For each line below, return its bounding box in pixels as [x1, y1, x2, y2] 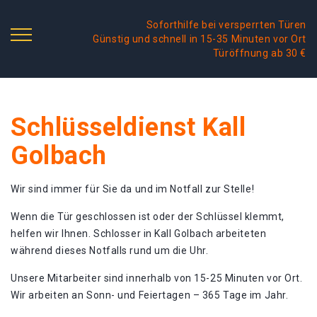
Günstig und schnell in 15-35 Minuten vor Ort [93, 33, 306, 45]
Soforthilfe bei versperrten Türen [146, 19, 306, 30]
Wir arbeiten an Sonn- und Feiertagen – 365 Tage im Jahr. [11, 289, 289, 301]
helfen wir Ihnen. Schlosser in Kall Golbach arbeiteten [11, 228, 267, 239]
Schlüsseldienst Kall [11, 113, 246, 142]
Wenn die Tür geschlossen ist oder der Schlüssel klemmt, [11, 211, 284, 222]
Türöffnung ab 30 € [212, 47, 306, 59]
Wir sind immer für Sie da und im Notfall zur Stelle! [11, 183, 255, 195]
